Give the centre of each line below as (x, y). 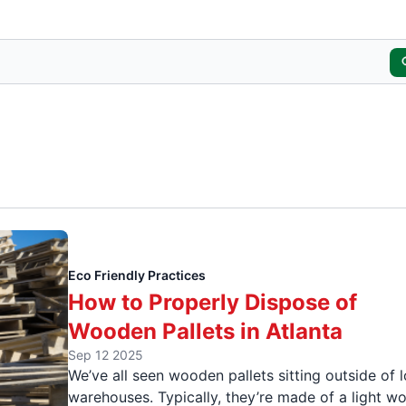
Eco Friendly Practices (137, 275)
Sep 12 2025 (106, 354)
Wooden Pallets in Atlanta (206, 331)
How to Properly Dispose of (213, 302)
